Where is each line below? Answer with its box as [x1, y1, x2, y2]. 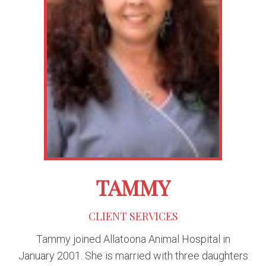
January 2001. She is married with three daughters [18, 249, 248, 262]
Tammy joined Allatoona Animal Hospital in [36, 232, 230, 245]
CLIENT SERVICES [88, 208, 178, 223]
